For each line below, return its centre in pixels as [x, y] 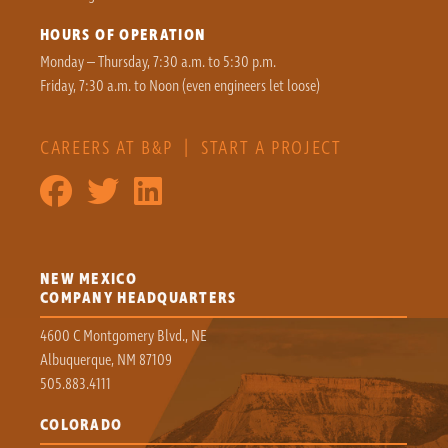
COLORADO [81, 424]
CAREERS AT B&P [106, 147]
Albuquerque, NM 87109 [106, 359]
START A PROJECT [271, 147]
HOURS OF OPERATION [123, 34]
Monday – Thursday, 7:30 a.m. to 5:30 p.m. [158, 62]
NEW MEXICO [88, 279]
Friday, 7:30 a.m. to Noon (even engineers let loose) [180, 86]
